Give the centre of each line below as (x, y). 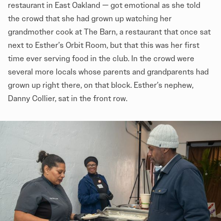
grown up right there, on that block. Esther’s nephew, (101, 85)
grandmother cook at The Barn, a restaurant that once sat (109, 32)
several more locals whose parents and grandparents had (108, 72)
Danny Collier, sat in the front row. (68, 99)
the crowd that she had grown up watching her (90, 19)
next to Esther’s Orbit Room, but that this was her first (104, 45)
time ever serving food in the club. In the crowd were (101, 59)
